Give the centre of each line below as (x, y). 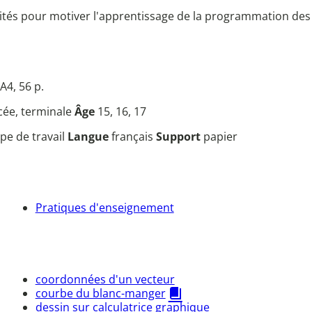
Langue (89, 137)
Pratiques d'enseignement (104, 207)
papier (220, 137)
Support (180, 137)
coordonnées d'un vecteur (105, 279)
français (134, 137)
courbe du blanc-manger (100, 293)
